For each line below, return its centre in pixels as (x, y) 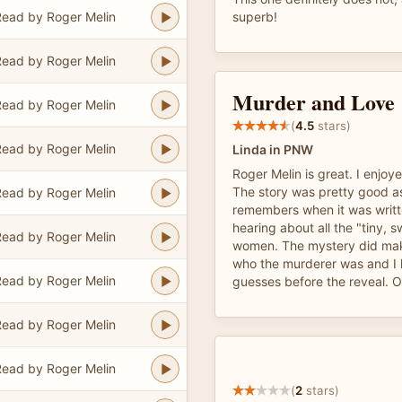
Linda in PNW (273, 149)
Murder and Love (314, 102)
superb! (255, 17)
